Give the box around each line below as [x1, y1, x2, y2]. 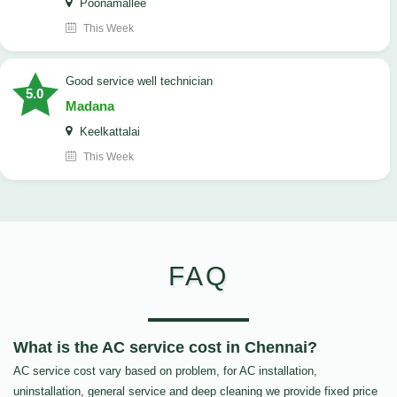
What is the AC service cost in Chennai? [13, 339, 317, 357]
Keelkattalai [76, 125, 140, 139]
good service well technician [74, 74, 213, 89]
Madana [66, 98, 114, 114]
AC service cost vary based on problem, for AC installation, [13, 364, 317, 378]
